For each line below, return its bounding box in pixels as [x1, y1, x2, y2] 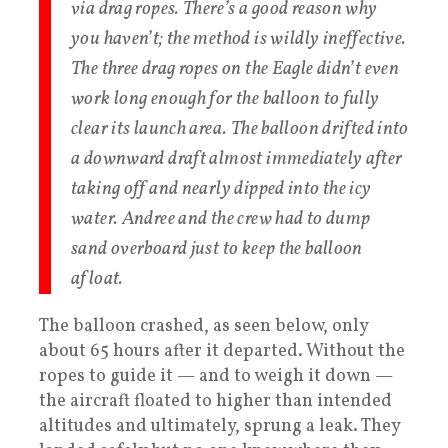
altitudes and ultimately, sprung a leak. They [39, 413, 400, 439]
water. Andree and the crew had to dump [71, 205, 371, 232]
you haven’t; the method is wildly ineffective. [71, 25, 407, 52]
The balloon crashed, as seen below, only [39, 313, 368, 339]
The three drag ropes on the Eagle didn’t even [71, 55, 400, 82]
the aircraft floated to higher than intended [39, 388, 392, 414]
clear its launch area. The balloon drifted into [71, 115, 409, 142]
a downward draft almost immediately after [71, 145, 403, 172]
